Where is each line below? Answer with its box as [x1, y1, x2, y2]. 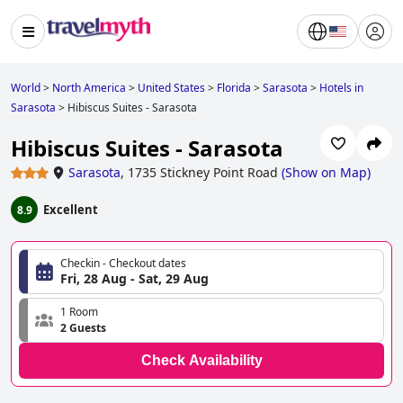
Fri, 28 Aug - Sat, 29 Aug [60, 270, 209, 288]
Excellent [43, 201, 98, 219]
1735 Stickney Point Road [128, 164, 278, 182]
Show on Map [285, 164, 367, 182]
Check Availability [140, 353, 263, 369]
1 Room [60, 304, 98, 320]
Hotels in [319, 80, 363, 95]
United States [138, 80, 205, 95]
